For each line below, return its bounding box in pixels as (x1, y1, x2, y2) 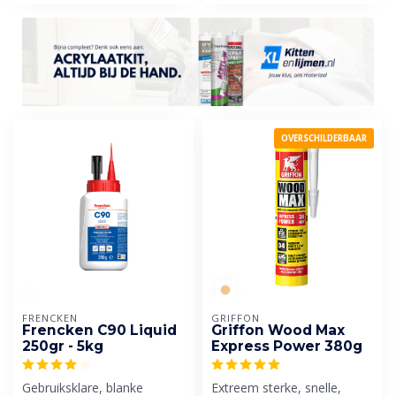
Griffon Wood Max (211, 321, 345, 339)
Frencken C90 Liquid (22, 321, 177, 339)
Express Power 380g (211, 337, 362, 354)
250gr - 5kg (22, 337, 103, 354)
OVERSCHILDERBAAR (281, 132, 367, 144)
